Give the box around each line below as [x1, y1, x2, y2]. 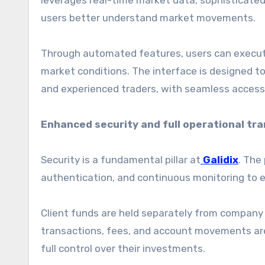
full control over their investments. [41, 243, 205, 254]
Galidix [203, 154, 238, 166]
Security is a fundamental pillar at [41, 154, 201, 166]
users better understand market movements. [41, 12, 256, 24]
